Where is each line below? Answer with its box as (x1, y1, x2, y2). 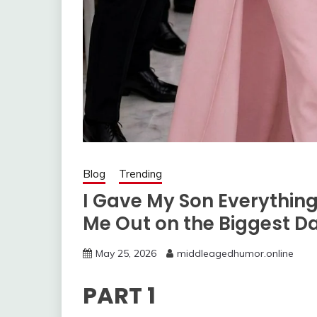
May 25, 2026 (96, 247, 156, 260)
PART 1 (83, 279, 156, 311)
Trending (119, 167, 162, 181)
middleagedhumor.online (177, 247, 294, 260)
